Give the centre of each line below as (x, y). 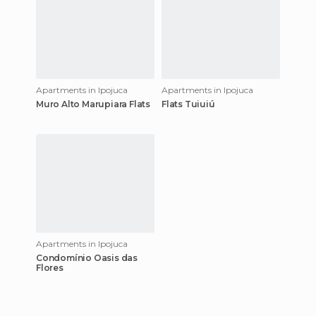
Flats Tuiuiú (188, 104)
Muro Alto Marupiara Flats (93, 104)
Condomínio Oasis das (87, 257)
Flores (50, 267)
